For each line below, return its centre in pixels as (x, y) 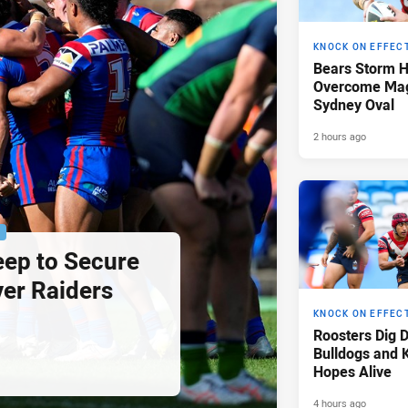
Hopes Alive (352, 372)
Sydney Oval (354, 105)
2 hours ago (340, 137)
